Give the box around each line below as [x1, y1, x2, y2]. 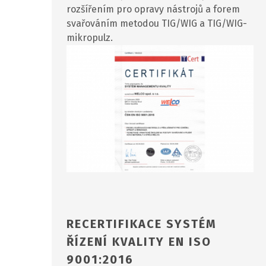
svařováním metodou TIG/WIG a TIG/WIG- [66, 18, 247, 30]
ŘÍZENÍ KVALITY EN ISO [66, 234, 211, 249]
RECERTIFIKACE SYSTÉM [66, 216, 217, 231]
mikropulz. [66, 32, 113, 44]
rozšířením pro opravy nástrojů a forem [66, 4, 240, 15]
